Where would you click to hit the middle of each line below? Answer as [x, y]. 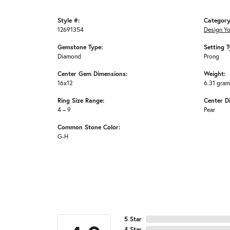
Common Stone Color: [89, 127]
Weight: [215, 74]
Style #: [69, 20]
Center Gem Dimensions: [92, 74]
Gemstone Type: [80, 47]
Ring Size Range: [81, 100]
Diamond [69, 56]
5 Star [133, 219]
